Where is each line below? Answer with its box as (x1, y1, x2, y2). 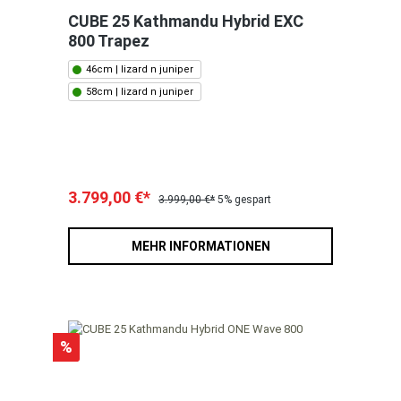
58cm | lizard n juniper (86, 86, 193, 98)
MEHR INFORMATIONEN (131, 239, 270, 254)
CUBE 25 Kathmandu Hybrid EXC (68, 12, 303, 31)
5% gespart (218, 193, 271, 207)
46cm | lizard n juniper (86, 64, 193, 76)
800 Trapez (68, 31, 149, 51)
